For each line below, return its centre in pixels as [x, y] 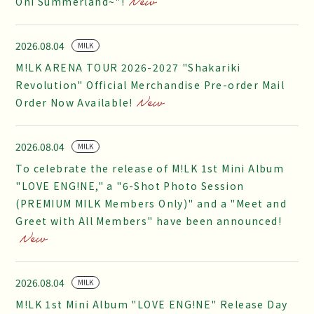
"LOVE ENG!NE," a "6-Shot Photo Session [130, 186]
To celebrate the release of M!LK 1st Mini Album [150, 168]
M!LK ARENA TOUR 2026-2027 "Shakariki [128, 67]
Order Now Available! [74, 102]
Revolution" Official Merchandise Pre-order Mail [150, 85]
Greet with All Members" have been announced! [149, 221]
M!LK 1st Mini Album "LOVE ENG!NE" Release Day [152, 304]
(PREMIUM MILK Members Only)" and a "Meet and [151, 203]
